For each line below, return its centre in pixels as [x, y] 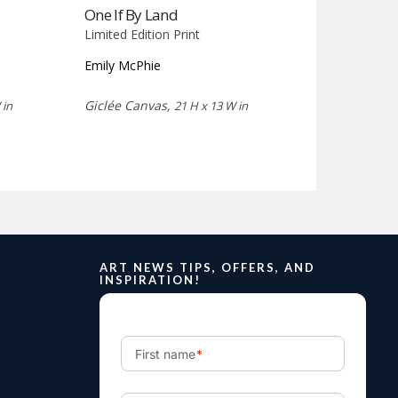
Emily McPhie [123, 65]
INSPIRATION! [150, 279]
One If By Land [131, 14]
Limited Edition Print [143, 34]
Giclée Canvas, [130, 105]
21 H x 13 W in [211, 105]
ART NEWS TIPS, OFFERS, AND [207, 267]
